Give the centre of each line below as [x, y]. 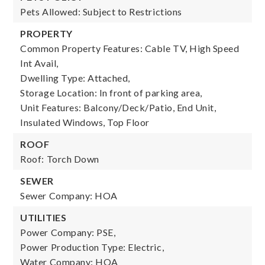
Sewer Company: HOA [69, 195]
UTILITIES [43, 217]
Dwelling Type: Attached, [75, 78]
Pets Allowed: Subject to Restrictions [101, 12]
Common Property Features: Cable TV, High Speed [130, 48]
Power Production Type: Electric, [92, 247]
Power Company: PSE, [68, 232]
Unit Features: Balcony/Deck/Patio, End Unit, [118, 107]
